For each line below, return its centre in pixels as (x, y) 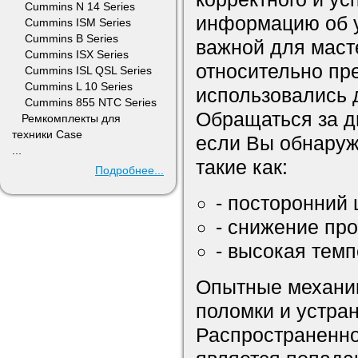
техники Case (47, 134)
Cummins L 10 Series (72, 86)
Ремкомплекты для (66, 118)
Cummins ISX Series (70, 54)
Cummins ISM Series (72, 22)
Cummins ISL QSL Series (82, 70)
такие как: (242, 167)
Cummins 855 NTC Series (84, 102)
